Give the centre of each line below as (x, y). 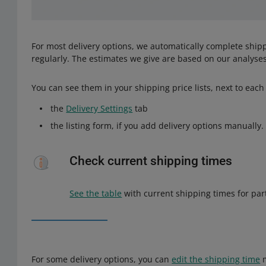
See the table (96, 193)
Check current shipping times (151, 161)
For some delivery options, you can (102, 259)
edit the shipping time (216, 259)
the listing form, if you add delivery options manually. (157, 125)
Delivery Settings (99, 108)
